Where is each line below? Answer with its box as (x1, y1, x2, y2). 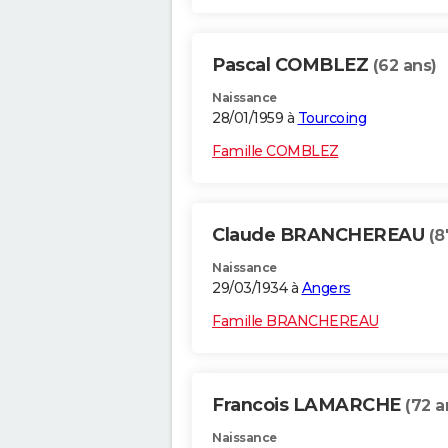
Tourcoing (297, 109, 366, 128)
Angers (301, 279, 351, 298)
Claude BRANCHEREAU (212, 224, 429, 247)
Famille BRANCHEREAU (212, 312, 379, 331)
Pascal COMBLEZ (212, 54, 373, 77)
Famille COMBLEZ (212, 142, 339, 161)
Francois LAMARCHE (212, 394, 405, 417)
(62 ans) (372, 56, 437, 76)
